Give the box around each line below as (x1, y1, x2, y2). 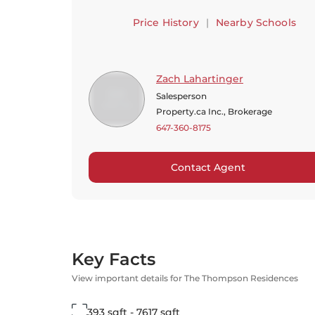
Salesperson (156, 91, 207, 101)
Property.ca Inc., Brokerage (156, 106, 272, 117)
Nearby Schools (215, 16, 296, 29)
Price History (132, 16, 199, 29)
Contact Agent (170, 161, 245, 174)
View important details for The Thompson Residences (72, 273, 298, 283)
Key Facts (72, 249, 155, 269)
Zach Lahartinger (156, 72, 243, 85)
